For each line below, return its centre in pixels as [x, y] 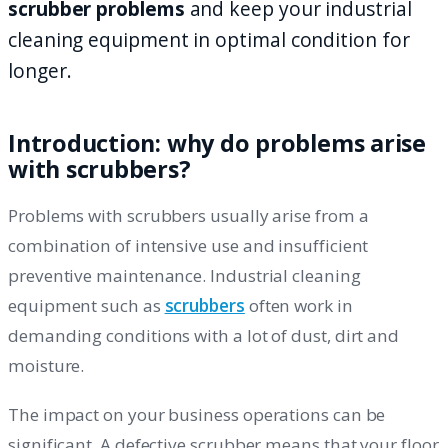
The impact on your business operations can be [197, 414]
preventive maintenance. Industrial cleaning [184, 276]
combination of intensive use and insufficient [188, 246]
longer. [40, 70]
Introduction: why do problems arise [217, 143]
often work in [298, 306]
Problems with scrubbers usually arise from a [188, 216]
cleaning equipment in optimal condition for [209, 39]
